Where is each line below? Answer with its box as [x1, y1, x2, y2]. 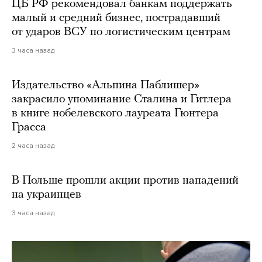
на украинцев [12, 189, 81, 201]
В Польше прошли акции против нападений [12, 175, 239, 187]
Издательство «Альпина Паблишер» [12, 80, 199, 92]
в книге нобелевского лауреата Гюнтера [12, 108, 219, 120]
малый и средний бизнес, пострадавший [12, 12, 220, 25]
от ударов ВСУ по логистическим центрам [12, 26, 230, 39]
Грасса [12, 122, 46, 134]
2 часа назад [12, 142, 54, 150]
